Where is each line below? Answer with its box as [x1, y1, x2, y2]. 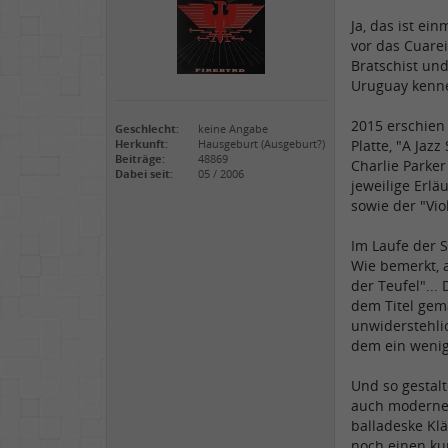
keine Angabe [195, 121, 268, 137]
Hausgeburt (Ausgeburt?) [195, 136, 325, 152]
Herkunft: [115, 136, 168, 152]
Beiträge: [115, 151, 165, 167]
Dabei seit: [115, 166, 173, 182]
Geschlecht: [115, 121, 179, 137]
